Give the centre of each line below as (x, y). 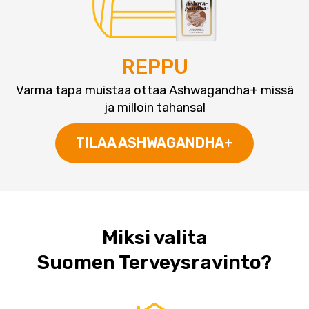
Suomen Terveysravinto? (154, 262)
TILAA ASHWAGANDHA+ (154, 142)
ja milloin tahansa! (154, 107)
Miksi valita (154, 237)
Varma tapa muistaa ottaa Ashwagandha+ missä (154, 90)
